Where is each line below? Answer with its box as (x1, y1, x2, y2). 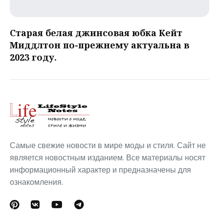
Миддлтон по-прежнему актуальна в (10, 39, 189, 51)
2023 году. (10, 51, 57, 63)
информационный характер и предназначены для (10, 164, 191, 175)
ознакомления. (10, 176, 63, 188)
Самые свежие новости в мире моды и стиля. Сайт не (10, 139, 206, 151)
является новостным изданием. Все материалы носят (10, 152, 205, 163)
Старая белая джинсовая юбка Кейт (10, 26, 182, 39)
